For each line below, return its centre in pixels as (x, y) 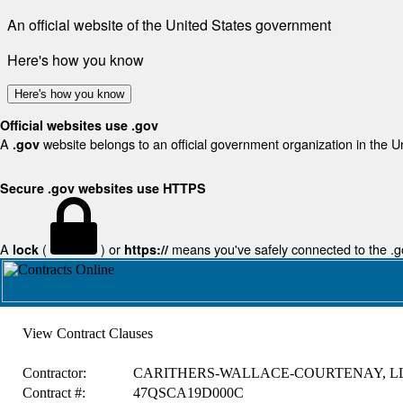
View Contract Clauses (87, 333)
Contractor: (54, 373)
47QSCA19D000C (188, 393)
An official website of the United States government (169, 25)
